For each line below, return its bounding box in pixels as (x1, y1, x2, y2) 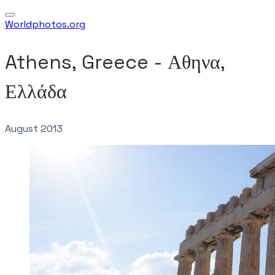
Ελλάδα (5, 79, 67, 104)
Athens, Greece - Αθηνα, (5, 49, 225, 74)
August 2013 (5, 122, 63, 136)
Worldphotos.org (5, 18, 85, 31)
